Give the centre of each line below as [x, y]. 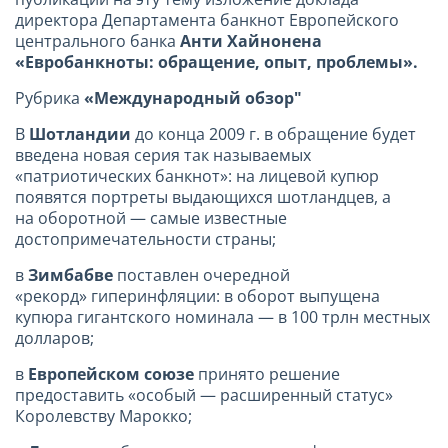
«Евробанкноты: [86, 61]
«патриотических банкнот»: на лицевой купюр [197, 175]
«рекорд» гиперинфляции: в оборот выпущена [197, 295]
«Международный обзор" [193, 97]
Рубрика [49, 97]
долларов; [54, 337]
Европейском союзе [111, 373]
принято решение [267, 373]
